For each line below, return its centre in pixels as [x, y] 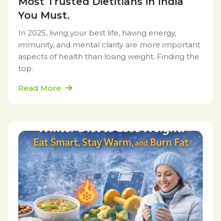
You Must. [44, 15]
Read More [41, 88]
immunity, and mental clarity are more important [109, 45]
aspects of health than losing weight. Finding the [109, 56]
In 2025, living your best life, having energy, [97, 33]
